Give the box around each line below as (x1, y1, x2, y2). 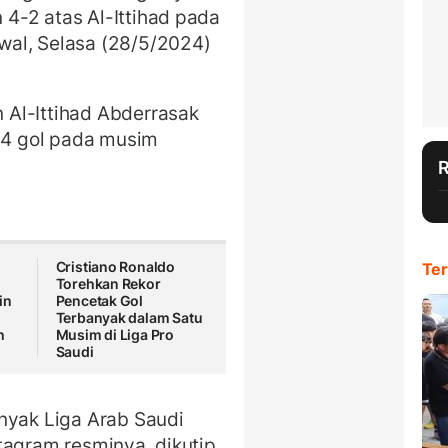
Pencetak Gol (55, 292, 144, 310)
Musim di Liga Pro (55, 326, 175, 344)
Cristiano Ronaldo (55, 258, 176, 276)
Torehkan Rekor (55, 275, 161, 293)
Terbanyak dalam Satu (55, 309, 203, 327)
